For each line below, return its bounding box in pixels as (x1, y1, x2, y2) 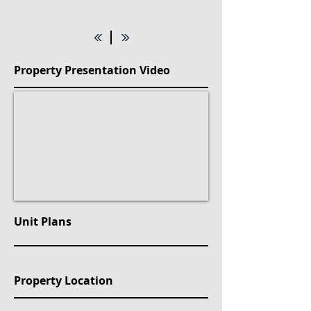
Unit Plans (14, 214, 72, 229)
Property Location (14, 273, 113, 288)
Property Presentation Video (14, 62, 170, 78)
